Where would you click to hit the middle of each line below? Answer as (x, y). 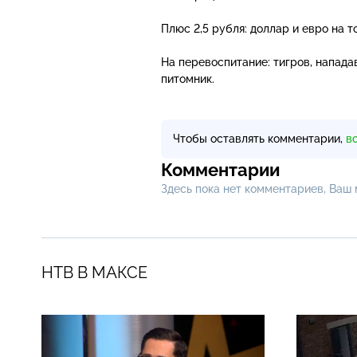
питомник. (188, 78)
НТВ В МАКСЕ (94, 272)
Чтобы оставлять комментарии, (259, 138)
